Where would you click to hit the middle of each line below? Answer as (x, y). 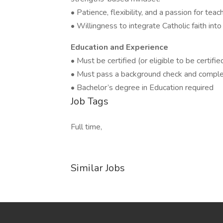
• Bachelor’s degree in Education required (142, 88)
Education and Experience (119, 47)
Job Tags (90, 101)
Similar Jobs (98, 168)
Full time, (86, 127)
